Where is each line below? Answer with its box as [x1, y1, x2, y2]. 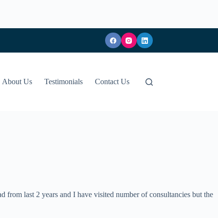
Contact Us [95, 77, 130, 86]
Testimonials [44, 77, 83, 86]
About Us [2, 77, 33, 86]
